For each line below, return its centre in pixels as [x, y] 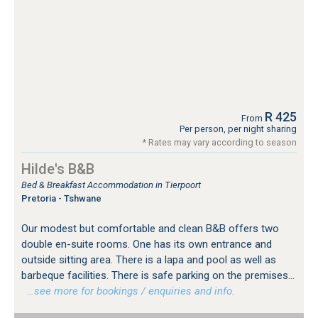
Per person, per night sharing [238, 129]
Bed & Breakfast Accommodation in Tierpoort [111, 185]
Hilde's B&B [58, 169]
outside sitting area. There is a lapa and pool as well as [149, 260]
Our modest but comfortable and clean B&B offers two [150, 229]
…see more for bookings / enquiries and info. [128, 291]
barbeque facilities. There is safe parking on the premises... [158, 276]
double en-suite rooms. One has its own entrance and [147, 245]
